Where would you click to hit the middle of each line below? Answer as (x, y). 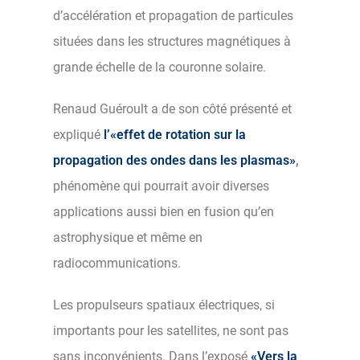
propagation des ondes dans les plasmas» (174, 160)
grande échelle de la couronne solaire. (160, 67)
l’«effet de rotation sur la (173, 134)
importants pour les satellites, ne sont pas (171, 330)
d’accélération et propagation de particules (173, 15)
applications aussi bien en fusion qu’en (164, 211)
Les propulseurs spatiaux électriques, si (164, 305)
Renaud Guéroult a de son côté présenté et (172, 108)
